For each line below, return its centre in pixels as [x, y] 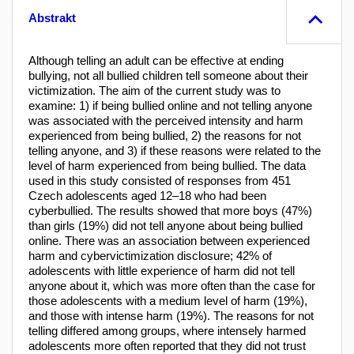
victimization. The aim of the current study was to [154, 90]
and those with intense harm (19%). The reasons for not [171, 315]
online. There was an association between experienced [169, 240]
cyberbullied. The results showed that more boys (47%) [170, 210]
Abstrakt [52, 17]
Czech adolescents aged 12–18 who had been [147, 195]
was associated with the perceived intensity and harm [166, 120]
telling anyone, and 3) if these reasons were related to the [175, 150]
